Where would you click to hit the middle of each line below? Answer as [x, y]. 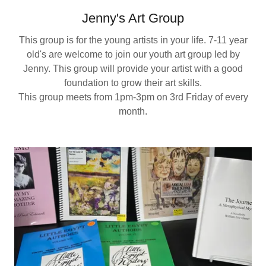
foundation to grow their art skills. [133, 83]
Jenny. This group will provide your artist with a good [133, 68]
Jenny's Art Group [133, 18]
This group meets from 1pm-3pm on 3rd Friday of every [133, 97]
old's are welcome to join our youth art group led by [133, 54]
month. [133, 111]
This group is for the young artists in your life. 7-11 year [133, 40]
